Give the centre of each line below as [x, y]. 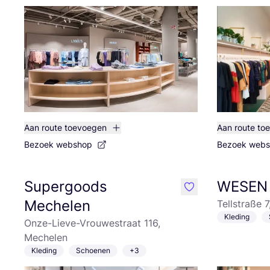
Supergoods [66, 187]
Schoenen [93, 250]
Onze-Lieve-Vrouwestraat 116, [92, 223]
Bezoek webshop [58, 144]
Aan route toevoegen [65, 127]
